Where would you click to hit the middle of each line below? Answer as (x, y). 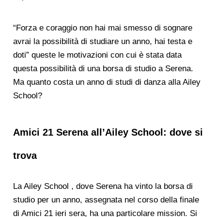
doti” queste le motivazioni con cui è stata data (97, 55)
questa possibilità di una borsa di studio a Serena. (103, 68)
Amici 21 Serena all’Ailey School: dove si (108, 132)
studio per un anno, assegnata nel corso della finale (106, 200)
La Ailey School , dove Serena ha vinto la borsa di (103, 186)
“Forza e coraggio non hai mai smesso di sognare (102, 28)
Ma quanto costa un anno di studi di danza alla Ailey (107, 82)
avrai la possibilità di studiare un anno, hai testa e (102, 41)
